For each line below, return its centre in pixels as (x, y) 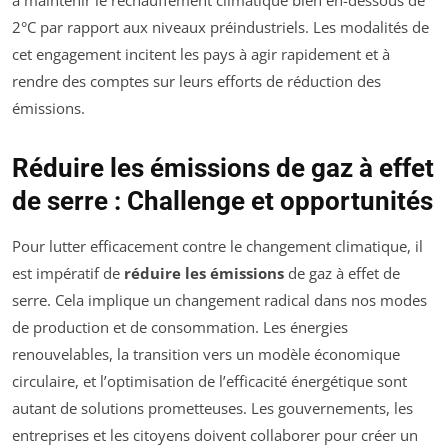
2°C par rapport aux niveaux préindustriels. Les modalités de (220, 27)
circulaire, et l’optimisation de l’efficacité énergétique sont (209, 381)
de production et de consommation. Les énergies (180, 327)
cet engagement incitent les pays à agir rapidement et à (201, 54)
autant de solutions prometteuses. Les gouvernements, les (212, 408)
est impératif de (68, 273)
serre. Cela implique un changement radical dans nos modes (219, 300)
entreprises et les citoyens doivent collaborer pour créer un (215, 435)
